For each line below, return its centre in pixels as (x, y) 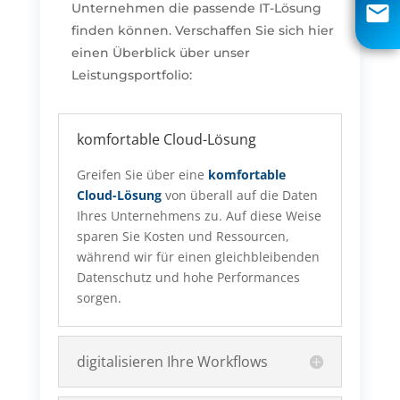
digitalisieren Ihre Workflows (172, 362)
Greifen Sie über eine (142, 175)
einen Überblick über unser (160, 53)
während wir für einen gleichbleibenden (198, 257)
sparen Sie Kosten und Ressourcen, (183, 237)
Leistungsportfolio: (131, 75)
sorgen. (99, 298)
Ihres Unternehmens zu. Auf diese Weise (199, 216)
